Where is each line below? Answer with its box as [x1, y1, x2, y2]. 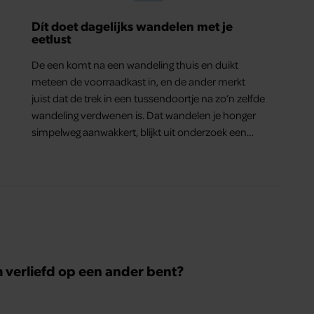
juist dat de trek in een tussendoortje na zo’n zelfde [32, 91, 266, 106]
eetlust [32, 30, 71, 47]
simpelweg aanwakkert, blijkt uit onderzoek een [32, 125, 247, 139]
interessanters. [32, 158, 100, 173]
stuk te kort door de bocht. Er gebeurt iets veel [32, 142, 243, 156]
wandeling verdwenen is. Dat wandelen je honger [32, 108, 257, 123]
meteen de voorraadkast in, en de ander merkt [32, 74, 246, 89]
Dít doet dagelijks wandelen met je [32, 18, 233, 34]
